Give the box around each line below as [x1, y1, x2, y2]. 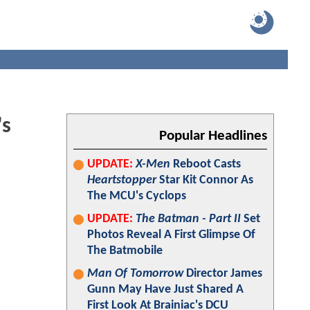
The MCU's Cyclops [87, 190, 186, 203]
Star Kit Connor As [156, 174, 253, 187]
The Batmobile [87, 244, 163, 257]
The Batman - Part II [136, 212, 241, 226]
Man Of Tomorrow [87, 267, 183, 280]
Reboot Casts [170, 158, 241, 171]
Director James [183, 267, 262, 280]
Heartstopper [87, 174, 156, 187]
